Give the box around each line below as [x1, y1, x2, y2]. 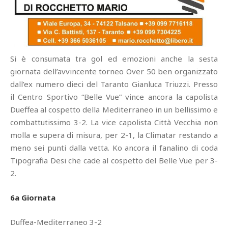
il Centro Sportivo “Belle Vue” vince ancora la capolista [10, 91, 218, 102]
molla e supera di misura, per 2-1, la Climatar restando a [10, 129, 218, 140]
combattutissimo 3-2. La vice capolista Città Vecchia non [10, 117, 218, 127]
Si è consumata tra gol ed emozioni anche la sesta [10, 53, 218, 64]
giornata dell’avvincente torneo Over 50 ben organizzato [10, 66, 218, 76]
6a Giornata [10, 192, 55, 203]
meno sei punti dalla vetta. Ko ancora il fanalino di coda [10, 142, 218, 153]
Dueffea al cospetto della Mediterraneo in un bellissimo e [10, 104, 218, 115]
